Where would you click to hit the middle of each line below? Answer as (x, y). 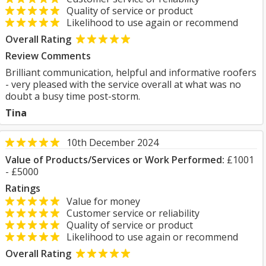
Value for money (100, 201)
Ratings (23, 188)
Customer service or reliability (129, 213)
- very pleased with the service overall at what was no (123, 84)
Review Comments (48, 56)
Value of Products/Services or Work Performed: (115, 160)
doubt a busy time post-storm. (73, 96)
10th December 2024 (113, 142)
